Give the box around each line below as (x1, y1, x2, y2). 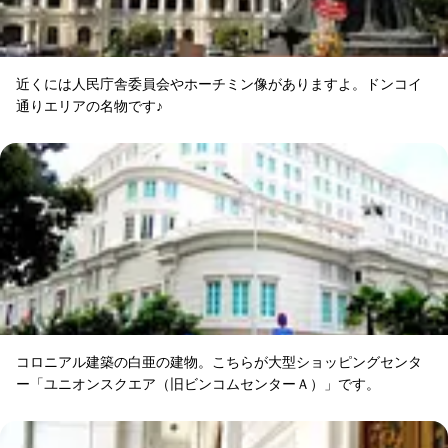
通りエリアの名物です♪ (16, 95, 163, 115)
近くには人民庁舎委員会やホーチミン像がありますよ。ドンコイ (16, 73, 422, 93)
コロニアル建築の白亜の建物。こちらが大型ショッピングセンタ (16, 351, 422, 371)
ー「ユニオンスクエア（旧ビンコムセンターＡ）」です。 (16, 373, 380, 393)
